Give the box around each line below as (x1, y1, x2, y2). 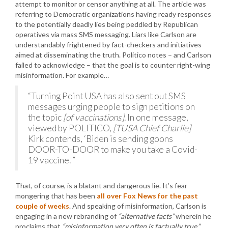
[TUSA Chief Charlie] (113, 122, 191, 133)
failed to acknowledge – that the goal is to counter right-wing (15, 60, 210, 69)
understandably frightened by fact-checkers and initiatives (15, 40, 202, 49)
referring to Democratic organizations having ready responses (15, 9, 211, 18)
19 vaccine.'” (28, 154, 75, 165)
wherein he (174, 211, 211, 220)
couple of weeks (15, 201, 69, 210)
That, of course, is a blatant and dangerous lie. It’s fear (15, 181, 187, 190)
